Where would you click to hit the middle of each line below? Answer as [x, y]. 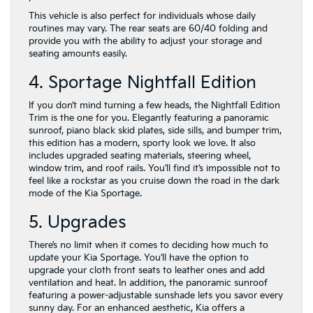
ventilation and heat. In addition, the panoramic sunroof [148, 283]
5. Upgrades [78, 223]
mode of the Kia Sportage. [85, 194]
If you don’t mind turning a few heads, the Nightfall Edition [154, 105]
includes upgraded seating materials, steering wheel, [140, 156]
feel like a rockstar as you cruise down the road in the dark [154, 181]
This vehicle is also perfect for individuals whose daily [142, 16]
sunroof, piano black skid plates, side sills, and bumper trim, [155, 131]
